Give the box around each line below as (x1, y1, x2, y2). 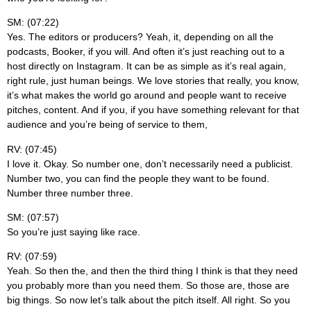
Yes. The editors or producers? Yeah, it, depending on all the (7, 31, 274, 43)
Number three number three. (7, 187, 133, 199)
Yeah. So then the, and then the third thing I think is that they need (7, 265, 298, 277)
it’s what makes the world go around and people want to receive (7, 90, 287, 101)
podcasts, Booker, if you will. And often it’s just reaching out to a (7, 46, 285, 58)
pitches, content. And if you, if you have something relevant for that (7, 104, 299, 116)
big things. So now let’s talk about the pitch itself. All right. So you (7, 294, 290, 306)
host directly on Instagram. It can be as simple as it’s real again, (7, 60, 286, 72)
